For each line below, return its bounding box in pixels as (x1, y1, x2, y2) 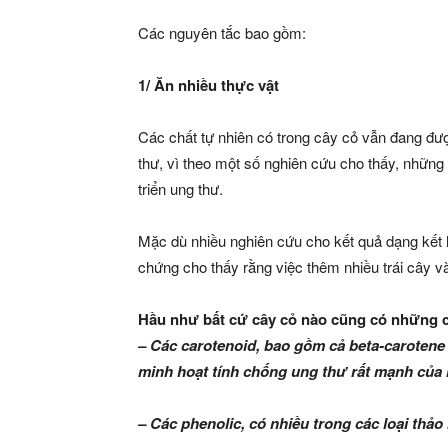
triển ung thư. (138, 178, 223, 199)
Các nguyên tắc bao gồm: (138, 22, 306, 43)
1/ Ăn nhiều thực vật (138, 74, 279, 96)
